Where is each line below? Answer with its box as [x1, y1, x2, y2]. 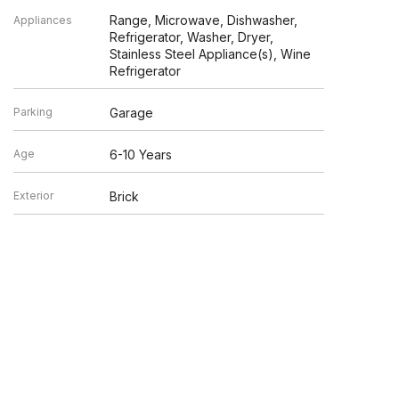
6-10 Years [110, 146, 173, 162]
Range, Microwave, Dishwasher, [110, 12, 298, 28]
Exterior [12, 188, 53, 202]
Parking [12, 104, 53, 118]
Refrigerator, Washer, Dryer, [110, 28, 274, 45]
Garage [110, 104, 154, 120]
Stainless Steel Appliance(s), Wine [110, 45, 312, 61]
